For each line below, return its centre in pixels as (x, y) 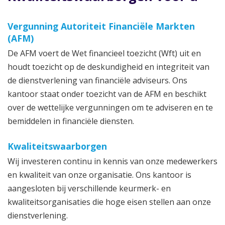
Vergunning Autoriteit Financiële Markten (101, 26)
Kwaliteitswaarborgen (57, 146)
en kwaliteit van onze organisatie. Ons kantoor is (99, 175)
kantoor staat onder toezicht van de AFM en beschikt (107, 94)
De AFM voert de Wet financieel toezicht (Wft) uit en (104, 53)
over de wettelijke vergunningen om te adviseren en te (110, 107)
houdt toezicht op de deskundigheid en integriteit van (108, 67)
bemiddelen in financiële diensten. (71, 121)
